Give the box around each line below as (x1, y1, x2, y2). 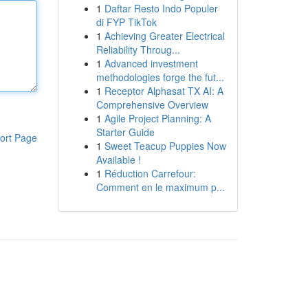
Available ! (96, 153, 141, 166)
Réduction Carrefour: (104, 166, 196, 180)
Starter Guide (96, 125, 155, 139)
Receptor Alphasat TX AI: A (104, 84, 223, 98)
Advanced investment (104, 56, 198, 70)
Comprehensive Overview (96, 98, 208, 111)
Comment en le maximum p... (96, 180, 225, 194)
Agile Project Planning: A (104, 111, 211, 125)
